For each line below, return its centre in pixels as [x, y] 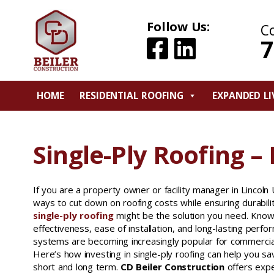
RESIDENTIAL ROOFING [132, 95]
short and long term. [77, 267]
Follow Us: [179, 27]
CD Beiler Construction [173, 267]
